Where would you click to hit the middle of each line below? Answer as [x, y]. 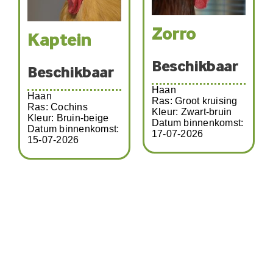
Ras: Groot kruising [195, 101]
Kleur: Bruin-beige [68, 118]
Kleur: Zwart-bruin [192, 112]
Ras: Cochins [58, 107]
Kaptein [59, 41]
